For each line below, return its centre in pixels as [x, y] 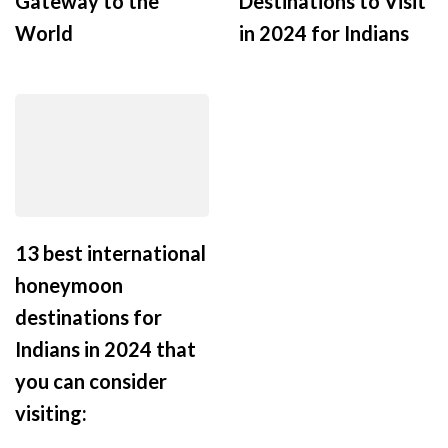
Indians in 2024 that [105, 348]
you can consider [91, 380]
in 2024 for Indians [324, 32]
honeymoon [69, 284]
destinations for [88, 316]
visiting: [51, 412]
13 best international [110, 252]
